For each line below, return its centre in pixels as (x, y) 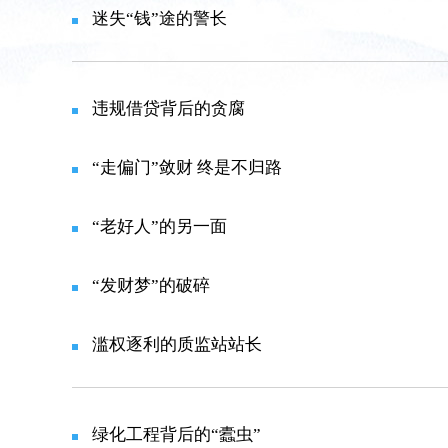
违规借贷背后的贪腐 (168, 108)
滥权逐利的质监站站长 (177, 344)
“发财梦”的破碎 (151, 285)
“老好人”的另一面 (159, 226)
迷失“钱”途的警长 (159, 18)
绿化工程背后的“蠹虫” (176, 434)
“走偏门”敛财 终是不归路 (187, 167)
